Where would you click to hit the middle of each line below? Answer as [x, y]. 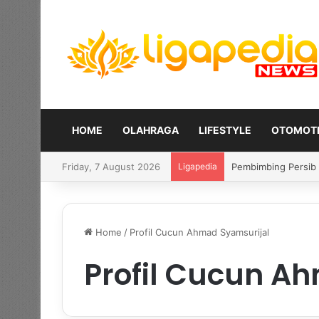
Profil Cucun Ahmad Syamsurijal [199, 232]
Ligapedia [198, 166]
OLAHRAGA [151, 130]
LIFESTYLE [225, 130]
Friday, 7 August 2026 [111, 166]
